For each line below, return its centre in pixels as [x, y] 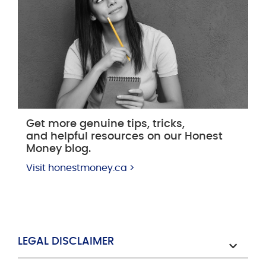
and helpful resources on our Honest [124, 137]
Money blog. [58, 149]
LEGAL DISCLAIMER [66, 242]
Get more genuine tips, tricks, [105, 124]
